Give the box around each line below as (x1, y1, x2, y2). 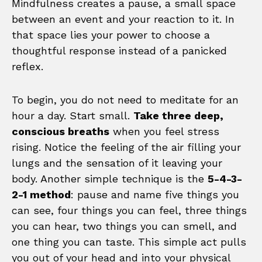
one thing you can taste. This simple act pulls (12, 236, 246, 249)
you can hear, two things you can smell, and (12, 220, 237, 233)
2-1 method (12, 188, 71, 201)
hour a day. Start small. (12, 109, 133, 122)
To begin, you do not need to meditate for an (12, 94, 239, 106)
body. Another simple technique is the (12, 173, 208, 185)
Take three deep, (133, 109, 223, 122)
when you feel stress (109, 125, 219, 138)
